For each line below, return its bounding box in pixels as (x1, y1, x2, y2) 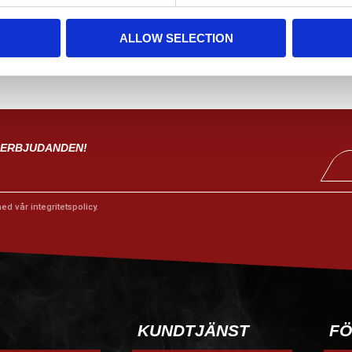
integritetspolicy (30, 202, 96, 213)
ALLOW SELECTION (119, 31, 233, 46)
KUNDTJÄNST (137, 321, 249, 340)
